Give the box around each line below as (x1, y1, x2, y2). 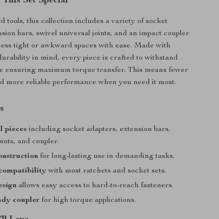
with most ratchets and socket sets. (46, 167, 167, 175)
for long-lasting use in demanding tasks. (38, 153, 175, 160)
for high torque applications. (40, 197, 136, 204)
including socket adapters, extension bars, (27, 126, 171, 133)
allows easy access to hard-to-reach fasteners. (17, 182, 174, 190)
